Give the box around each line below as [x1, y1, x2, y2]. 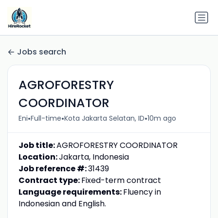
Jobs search [17, 46, 66, 58]
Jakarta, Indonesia [58, 151, 129, 163]
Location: [18, 151, 59, 163]
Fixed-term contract [81, 174, 161, 186]
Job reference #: [18, 163, 88, 174]
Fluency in [123, 186, 161, 198]
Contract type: [18, 174, 81, 186]
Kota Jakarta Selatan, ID [64, 113, 145, 124]
